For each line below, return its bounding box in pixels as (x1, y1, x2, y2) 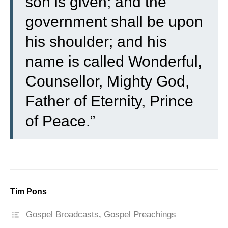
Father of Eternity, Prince (25, 93, 193, 109)
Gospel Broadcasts (26, 210, 99, 219)
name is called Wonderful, (25, 53, 202, 70)
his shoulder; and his (25, 33, 167, 50)
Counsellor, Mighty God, (25, 73, 189, 90)
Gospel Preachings (104, 210, 177, 219)
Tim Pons (10, 187, 47, 196)
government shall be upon (25, 13, 203, 30)
